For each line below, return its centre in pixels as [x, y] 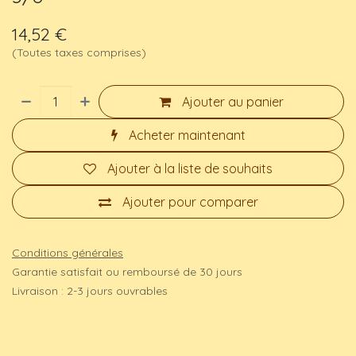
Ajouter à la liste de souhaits [190, 169]
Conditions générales [68, 253]
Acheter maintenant [187, 135]
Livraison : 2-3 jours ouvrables [90, 291]
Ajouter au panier [233, 102]
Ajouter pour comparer [190, 202]
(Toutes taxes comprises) [79, 53]
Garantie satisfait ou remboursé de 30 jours [127, 272]
